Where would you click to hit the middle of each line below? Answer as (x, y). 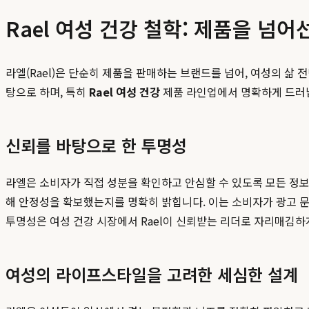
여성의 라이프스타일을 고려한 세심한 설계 (152, 275)
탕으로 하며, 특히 (47, 92)
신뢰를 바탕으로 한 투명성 (96, 146)
